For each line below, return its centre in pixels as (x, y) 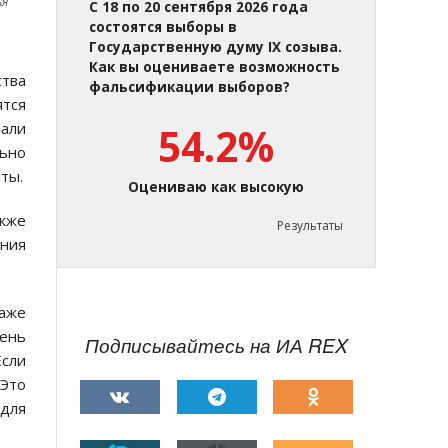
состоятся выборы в (163, 27)
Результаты (310, 226)
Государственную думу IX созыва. (215, 47)
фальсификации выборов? (189, 87)
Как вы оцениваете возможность (214, 67)
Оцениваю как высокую (216, 187)
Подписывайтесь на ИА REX (216, 345)
